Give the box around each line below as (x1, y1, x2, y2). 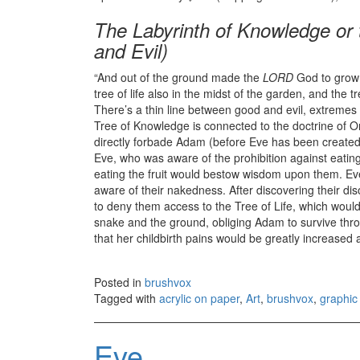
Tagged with (94, 290, 159, 307)
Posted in (94, 274, 145, 291)
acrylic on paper (159, 290, 239, 307)
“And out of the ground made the (94, 69, 263, 86)
